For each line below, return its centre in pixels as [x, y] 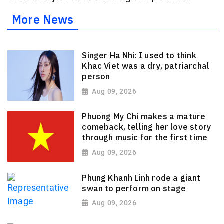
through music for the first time [145, 138]
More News [43, 20]
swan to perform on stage [134, 188]
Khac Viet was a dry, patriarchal [146, 66]
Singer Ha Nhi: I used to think [139, 55]
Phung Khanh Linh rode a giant [141, 178]
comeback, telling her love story [147, 127]
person [96, 76]
